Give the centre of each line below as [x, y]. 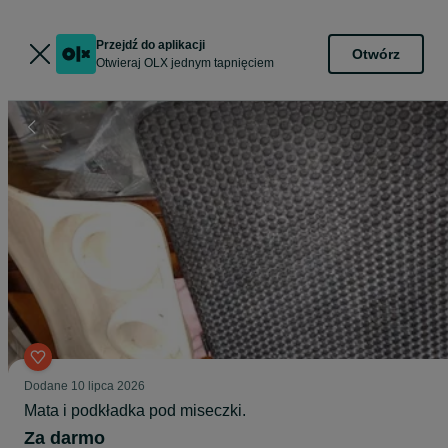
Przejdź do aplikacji [150, 45]
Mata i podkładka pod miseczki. [135, 410]
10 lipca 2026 [108, 386]
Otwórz [376, 53]
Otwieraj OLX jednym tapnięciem [185, 63]
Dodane [47, 386]
